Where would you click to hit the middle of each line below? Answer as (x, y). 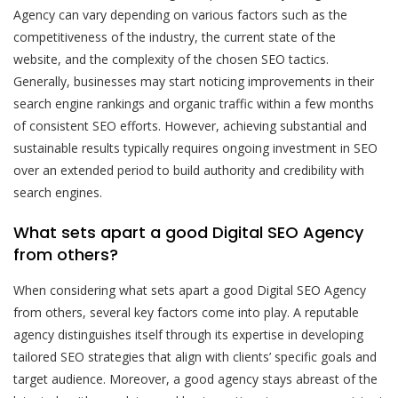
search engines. (58, 192)
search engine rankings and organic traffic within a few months (194, 103)
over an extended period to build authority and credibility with (189, 170)
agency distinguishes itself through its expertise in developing (188, 334)
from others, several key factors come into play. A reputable (186, 312)
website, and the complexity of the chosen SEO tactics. (171, 59)
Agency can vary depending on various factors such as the (180, 14)
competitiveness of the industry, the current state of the (175, 36)
